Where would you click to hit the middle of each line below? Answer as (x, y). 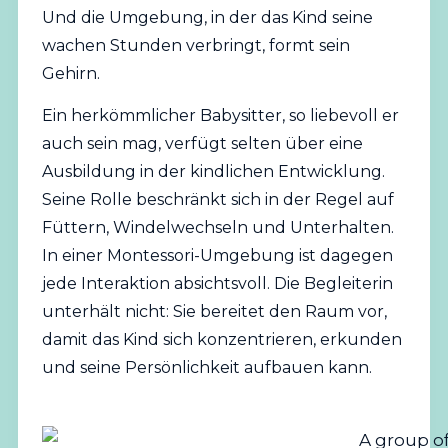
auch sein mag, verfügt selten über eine (202, 144)
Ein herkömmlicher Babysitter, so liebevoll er (220, 116)
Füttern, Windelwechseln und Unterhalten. (217, 228)
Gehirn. (70, 73)
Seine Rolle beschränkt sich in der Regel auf (217, 200)
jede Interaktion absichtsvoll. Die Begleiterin (217, 284)
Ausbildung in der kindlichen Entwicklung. (213, 172)
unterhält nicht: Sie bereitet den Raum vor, (214, 312)
